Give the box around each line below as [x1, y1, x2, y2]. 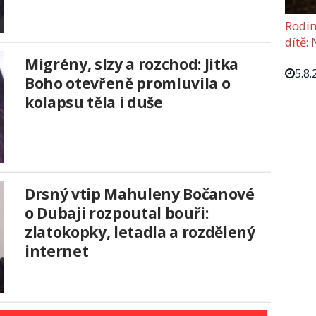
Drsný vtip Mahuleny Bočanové [25, 184, 255, 205]
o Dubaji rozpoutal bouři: [25, 203, 209, 224]
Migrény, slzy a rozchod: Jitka [25, 54, 238, 75]
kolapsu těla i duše [25, 92, 163, 113]
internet [25, 241, 89, 262]
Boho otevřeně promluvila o [25, 73, 231, 94]
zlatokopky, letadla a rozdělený [25, 222, 255, 243]
